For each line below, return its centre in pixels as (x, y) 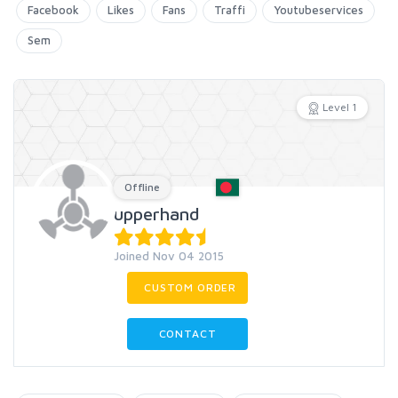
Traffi (230, 10)
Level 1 (340, 107)
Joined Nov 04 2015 (169, 256)
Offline (142, 187)
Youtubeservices (318, 10)
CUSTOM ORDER (191, 287)
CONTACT (187, 334)
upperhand (157, 214)
